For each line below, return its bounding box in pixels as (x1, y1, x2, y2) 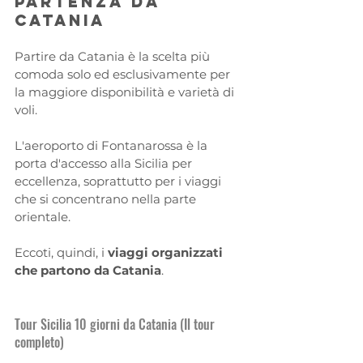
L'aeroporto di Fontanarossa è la (15, 137, 211, 153)
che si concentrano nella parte (15, 190, 199, 207)
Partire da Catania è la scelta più (15, 48, 213, 64)
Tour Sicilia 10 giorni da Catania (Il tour (15, 314, 218, 334)
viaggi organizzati (108, 244, 226, 260)
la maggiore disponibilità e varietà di (15, 83, 237, 100)
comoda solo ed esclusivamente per (15, 66, 233, 82)
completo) (15, 331, 64, 352)
